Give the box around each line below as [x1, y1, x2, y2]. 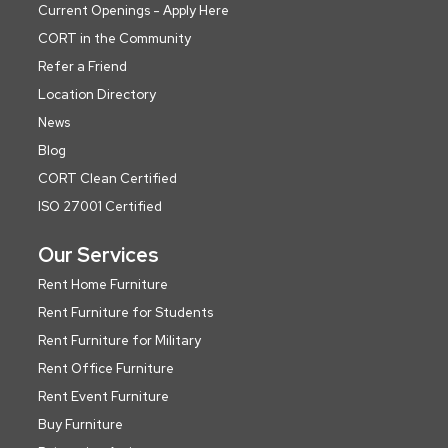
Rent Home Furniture [38, 275, 168, 293]
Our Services [38, 241, 159, 268]
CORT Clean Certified [38, 169, 177, 187]
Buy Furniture [38, 415, 123, 433]
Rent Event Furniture [38, 387, 169, 405]
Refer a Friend [38, 57, 127, 75]
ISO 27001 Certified [38, 197, 162, 215]
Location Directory [38, 85, 156, 103]
